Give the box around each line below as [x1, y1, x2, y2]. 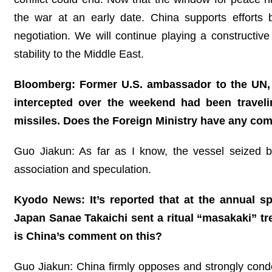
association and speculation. [14, 163, 151, 175]
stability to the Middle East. [14, 47, 144, 60]
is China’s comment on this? [14, 229, 162, 242]
